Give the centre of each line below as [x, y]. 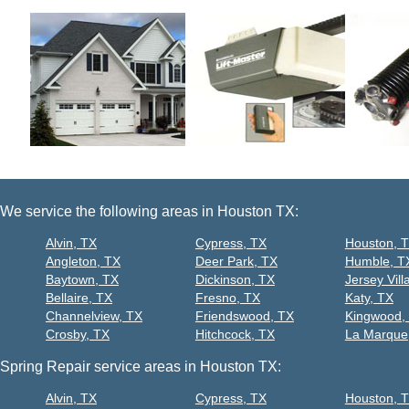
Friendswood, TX [244, 316]
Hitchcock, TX [235, 334]
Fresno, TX [227, 298]
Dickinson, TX [235, 279]
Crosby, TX [78, 334]
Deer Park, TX [236, 261]
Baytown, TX [82, 279]
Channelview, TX [94, 316]
